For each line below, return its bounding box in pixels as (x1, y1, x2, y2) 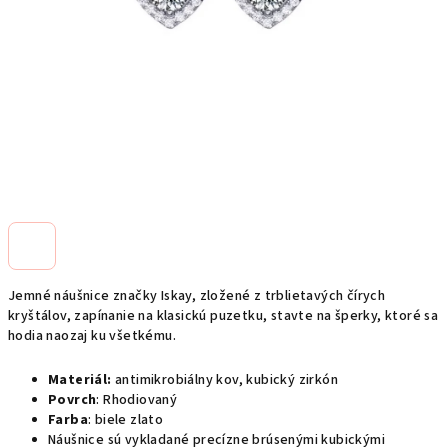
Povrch (48, 390, 97, 410)
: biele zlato (88, 410, 164, 430)
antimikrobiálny (115, 370, 217, 390)
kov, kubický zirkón (216, 370, 339, 390)
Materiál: (48, 370, 115, 390)
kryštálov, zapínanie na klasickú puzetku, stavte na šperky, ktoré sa (8, 306, 439, 326)
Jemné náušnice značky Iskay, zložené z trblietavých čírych (8, 286, 386, 306)
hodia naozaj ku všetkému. (8, 326, 176, 346)
